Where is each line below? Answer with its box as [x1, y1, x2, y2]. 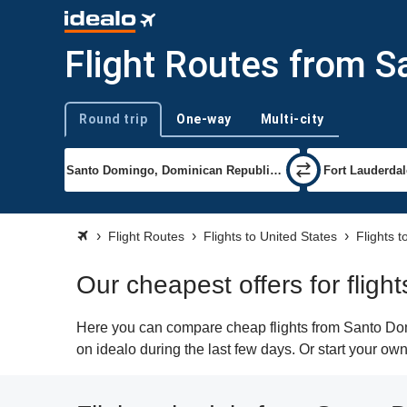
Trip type [64, 120, 110, 134]
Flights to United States [203, 229, 337, 243]
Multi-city [260, 112, 324, 126]
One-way [176, 112, 232, 126]
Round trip [79, 112, 147, 126]
